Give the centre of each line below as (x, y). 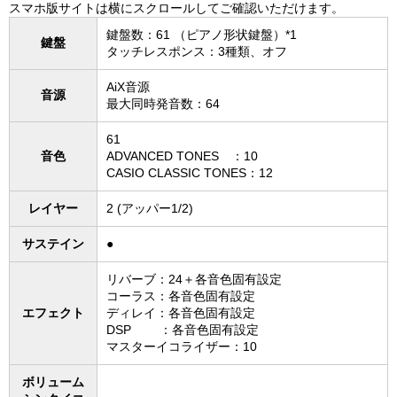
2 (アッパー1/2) (150, 209)
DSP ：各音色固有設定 (183, 330)
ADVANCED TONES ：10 (182, 156)
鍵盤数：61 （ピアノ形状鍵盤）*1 (202, 35)
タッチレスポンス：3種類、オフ (197, 52)
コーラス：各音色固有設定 (181, 296)
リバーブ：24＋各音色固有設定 (194, 280)
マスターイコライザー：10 (182, 347)
